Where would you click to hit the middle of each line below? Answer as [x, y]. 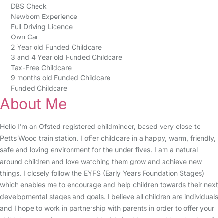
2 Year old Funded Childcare [56, 47]
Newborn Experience [44, 16]
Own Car [24, 37]
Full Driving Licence [41, 27]
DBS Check [28, 6]
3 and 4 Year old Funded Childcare [66, 57]
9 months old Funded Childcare [60, 78]
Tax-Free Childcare [41, 67]
